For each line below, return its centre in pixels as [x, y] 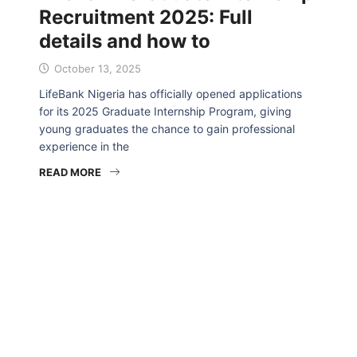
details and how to [125, 41]
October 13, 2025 [96, 69]
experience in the [84, 146]
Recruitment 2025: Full [146, 17]
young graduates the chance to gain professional [167, 129]
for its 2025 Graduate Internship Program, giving [165, 111]
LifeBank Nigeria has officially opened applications [171, 94]
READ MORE [70, 172]
